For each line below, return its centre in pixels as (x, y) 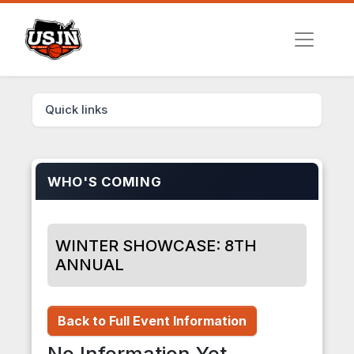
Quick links (76, 109)
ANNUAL (90, 265)
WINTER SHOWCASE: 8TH (156, 246)
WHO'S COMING (105, 182)
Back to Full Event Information (152, 321)
